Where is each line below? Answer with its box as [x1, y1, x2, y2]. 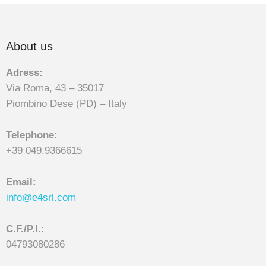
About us [6, 40, 53, 53]
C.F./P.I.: [6, 223, 45, 235]
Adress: [6, 67, 43, 78]
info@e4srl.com [6, 191, 76, 203]
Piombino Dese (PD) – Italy [6, 98, 127, 109]
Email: [6, 176, 36, 188]
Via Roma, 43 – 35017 [6, 83, 104, 94]
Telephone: [6, 129, 58, 141]
